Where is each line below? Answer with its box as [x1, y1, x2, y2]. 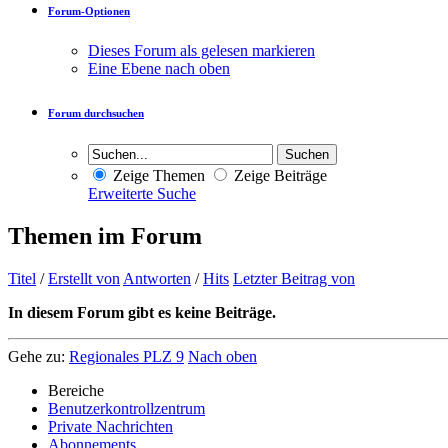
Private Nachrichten [48, 417, 173, 435]
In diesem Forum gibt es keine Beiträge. [8, 303, 276, 321]
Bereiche [48, 381, 104, 399]
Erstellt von [48, 269, 120, 287]
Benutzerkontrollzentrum [48, 399, 205, 417]
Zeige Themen [109, 166, 205, 184]
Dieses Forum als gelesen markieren [88, 41, 315, 59]
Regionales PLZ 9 [69, 347, 184, 365]
